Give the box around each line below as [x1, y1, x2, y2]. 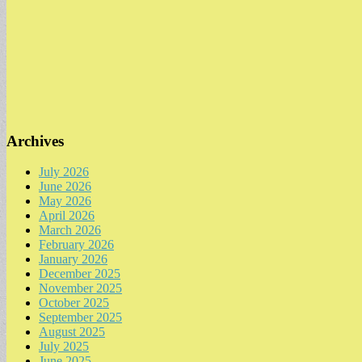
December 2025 [39, 267, 120, 281]
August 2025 [39, 325, 105, 339]
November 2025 [39, 281, 122, 296]
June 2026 [39, 179, 91, 194]
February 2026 [39, 238, 114, 252]
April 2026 [39, 208, 95, 223]
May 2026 [39, 194, 91, 208]
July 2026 [39, 165, 89, 179]
